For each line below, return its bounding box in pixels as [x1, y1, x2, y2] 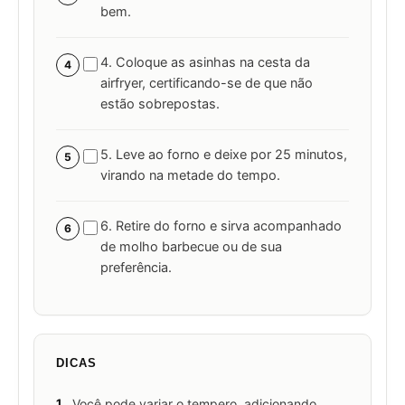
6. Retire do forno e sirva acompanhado [100, 218, 342, 235]
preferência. [100, 259, 172, 277]
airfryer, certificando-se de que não [100, 75, 313, 92]
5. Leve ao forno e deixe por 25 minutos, [100, 146, 347, 164]
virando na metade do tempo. [100, 167, 280, 184]
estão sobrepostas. [100, 96, 220, 113]
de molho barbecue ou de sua [100, 239, 282, 256]
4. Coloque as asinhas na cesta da [100, 54, 310, 71]
